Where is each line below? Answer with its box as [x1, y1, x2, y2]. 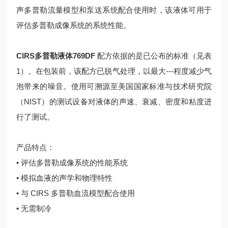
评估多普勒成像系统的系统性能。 [16, 21, 131, 30]
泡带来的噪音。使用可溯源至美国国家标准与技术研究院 [16, 82, 212, 91]
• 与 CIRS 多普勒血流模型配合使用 [16, 189, 135, 197]
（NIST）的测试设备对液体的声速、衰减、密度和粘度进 [16, 97, 212, 106]
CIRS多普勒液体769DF [16, 51, 95, 60]
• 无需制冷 [16, 204, 51, 213]
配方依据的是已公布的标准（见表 [95, 51, 212, 60]
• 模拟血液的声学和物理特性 [16, 174, 112, 182]
